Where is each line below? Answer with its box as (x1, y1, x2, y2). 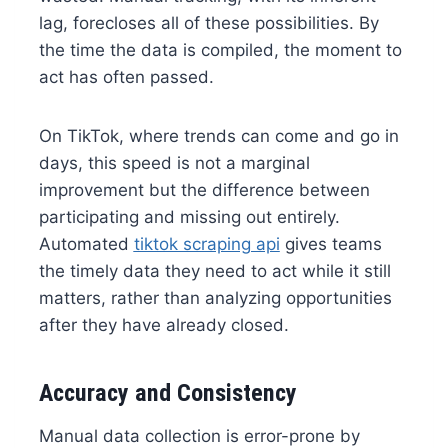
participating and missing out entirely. (38, 207, 340, 228)
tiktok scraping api (133, 234, 280, 255)
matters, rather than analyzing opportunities (38, 288, 392, 309)
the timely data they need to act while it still (38, 261, 391, 282)
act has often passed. (38, 67, 214, 88)
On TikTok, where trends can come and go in (38, 126, 399, 147)
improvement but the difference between (38, 180, 370, 201)
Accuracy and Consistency (38, 379, 297, 408)
